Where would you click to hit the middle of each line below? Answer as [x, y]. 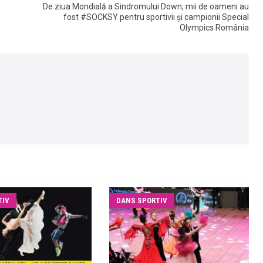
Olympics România [214, 27]
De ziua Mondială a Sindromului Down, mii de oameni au [146, 6]
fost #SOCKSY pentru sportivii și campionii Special [156, 17]
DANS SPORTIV [141, 200]
